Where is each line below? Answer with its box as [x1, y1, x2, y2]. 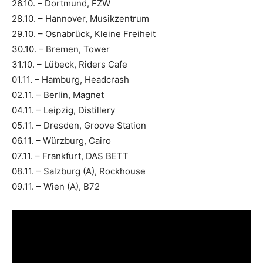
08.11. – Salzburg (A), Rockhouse [12, 166, 146, 177]
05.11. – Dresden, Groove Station [12, 120, 146, 131]
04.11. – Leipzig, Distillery [12, 104, 115, 116]
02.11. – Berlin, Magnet [12, 89, 104, 101]
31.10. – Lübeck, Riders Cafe [12, 59, 127, 70]
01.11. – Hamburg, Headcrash [12, 74, 129, 86]
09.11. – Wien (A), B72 [12, 181, 100, 193]
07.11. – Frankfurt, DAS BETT [12, 150, 129, 162]
